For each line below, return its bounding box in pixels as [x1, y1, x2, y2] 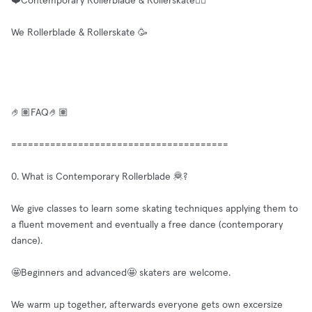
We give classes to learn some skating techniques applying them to [11, 204, 298, 214]
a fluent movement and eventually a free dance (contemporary [11, 220, 283, 230]
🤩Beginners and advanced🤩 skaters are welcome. [11, 268, 233, 278]
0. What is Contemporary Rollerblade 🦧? [11, 172, 187, 182]
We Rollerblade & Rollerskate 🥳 [11, 28, 148, 38]
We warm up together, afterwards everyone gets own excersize [11, 300, 283, 310]
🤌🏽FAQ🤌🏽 [11, 108, 68, 118]
